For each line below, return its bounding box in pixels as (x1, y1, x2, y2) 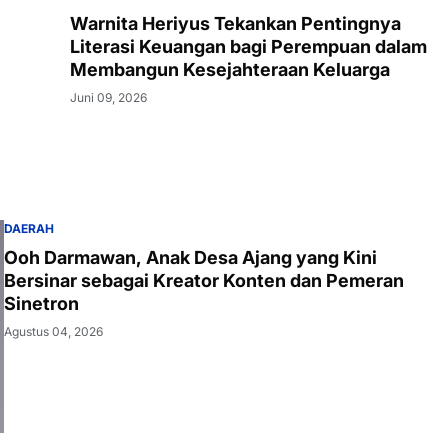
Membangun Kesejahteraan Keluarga (70, 58, 390, 80)
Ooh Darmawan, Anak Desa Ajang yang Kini (4, 246, 377, 268)
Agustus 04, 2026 (4, 323, 103, 339)
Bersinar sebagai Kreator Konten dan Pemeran (4, 269, 404, 291)
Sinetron (4, 292, 79, 314)
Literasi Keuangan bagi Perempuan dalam (70, 35, 427, 57)
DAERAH (4, 220, 54, 236)
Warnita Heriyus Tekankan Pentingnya (70, 12, 401, 34)
